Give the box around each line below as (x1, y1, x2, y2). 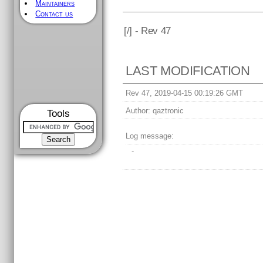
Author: (126, 106, 151, 116)
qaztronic (150, 106, 184, 116)
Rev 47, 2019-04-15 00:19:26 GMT (126, 89, 244, 98)
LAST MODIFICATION (126, 63, 250, 79)
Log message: (126, 131, 174, 141)
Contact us (35, 9, 73, 18)
